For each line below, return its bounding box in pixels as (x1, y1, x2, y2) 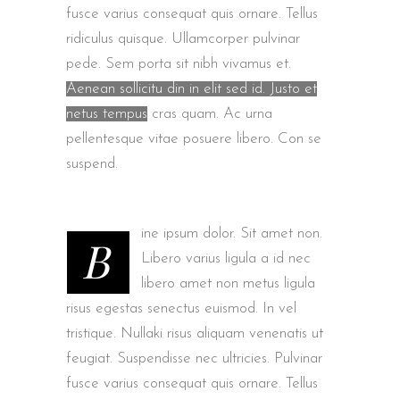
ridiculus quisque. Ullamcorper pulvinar (66, 31, 300, 46)
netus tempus (66, 106, 147, 121)
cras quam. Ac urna (147, 106, 272, 121)
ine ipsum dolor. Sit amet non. (141, 226, 322, 241)
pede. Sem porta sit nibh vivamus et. (66, 56, 291, 71)
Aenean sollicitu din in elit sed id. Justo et (66, 81, 317, 96)
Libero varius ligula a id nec (141, 251, 311, 266)
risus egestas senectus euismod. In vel (66, 301, 296, 316)
